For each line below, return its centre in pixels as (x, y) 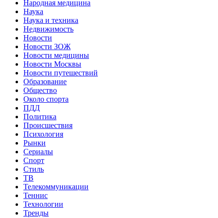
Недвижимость (48, 29)
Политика (40, 117)
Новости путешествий (61, 73)
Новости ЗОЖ (47, 47)
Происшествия (48, 126)
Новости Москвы (52, 64)
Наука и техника (51, 20)
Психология (43, 134)
